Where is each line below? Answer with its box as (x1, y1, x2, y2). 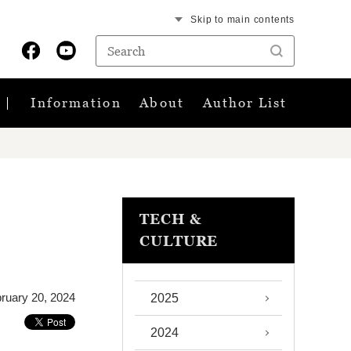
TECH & (139, 211, 201, 227)
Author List (202, 95, 288, 110)
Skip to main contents (190, 13, 295, 25)
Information (30, 95, 121, 110)
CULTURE (139, 233, 219, 249)
